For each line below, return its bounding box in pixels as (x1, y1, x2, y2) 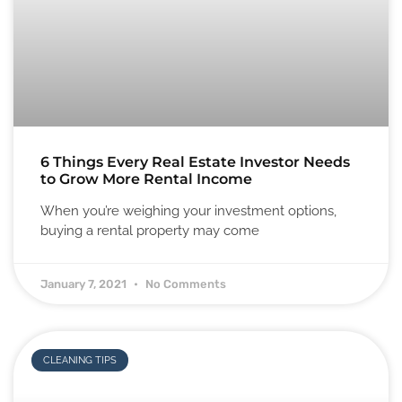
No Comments (143, 277, 226, 292)
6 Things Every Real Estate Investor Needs (40, 153, 350, 171)
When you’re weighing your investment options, (40, 203, 336, 220)
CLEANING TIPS (43, 354, 118, 367)
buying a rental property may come (40, 223, 259, 240)
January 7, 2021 (40, 277, 129, 292)
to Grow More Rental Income (40, 170, 252, 188)
